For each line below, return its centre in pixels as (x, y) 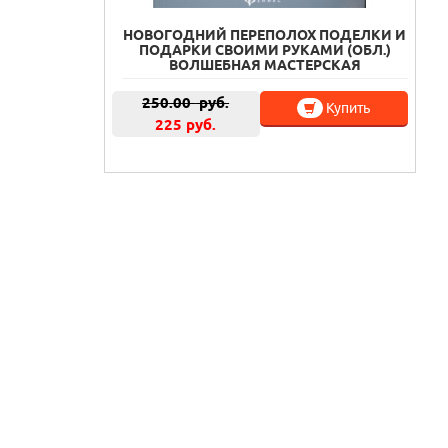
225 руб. (186, 125)
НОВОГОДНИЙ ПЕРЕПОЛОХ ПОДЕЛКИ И (265, 35)
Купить (347, 108)
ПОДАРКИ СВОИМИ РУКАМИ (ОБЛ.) (264, 50)
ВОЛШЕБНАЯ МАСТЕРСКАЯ (264, 65)
